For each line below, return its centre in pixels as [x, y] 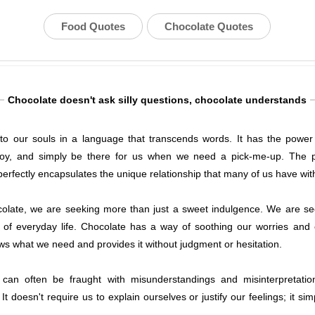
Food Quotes [94, 26]
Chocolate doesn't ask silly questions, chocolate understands [157, 100]
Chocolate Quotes [209, 26]
